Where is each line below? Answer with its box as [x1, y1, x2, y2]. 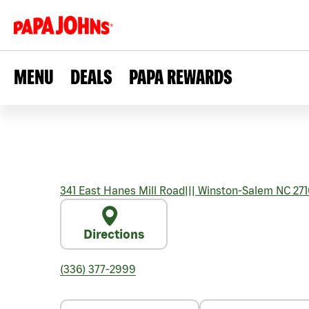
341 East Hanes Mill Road [60, 184, 185, 197]
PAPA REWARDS [129, 65, 232, 88]
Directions [83, 227, 144, 241]
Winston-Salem [195, 184, 273, 197]
